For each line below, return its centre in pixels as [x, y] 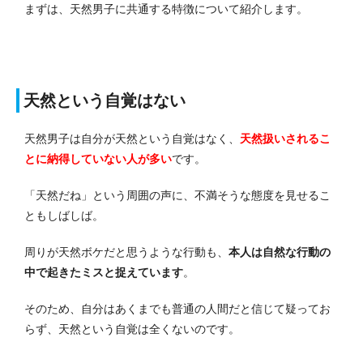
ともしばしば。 [64, 215]
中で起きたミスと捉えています [104, 272]
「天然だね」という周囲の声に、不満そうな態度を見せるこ [177, 195]
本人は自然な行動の [280, 252]
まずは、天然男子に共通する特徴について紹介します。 [166, 9]
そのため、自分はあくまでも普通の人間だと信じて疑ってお [177, 308]
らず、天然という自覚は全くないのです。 [132, 329]
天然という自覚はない [105, 100]
